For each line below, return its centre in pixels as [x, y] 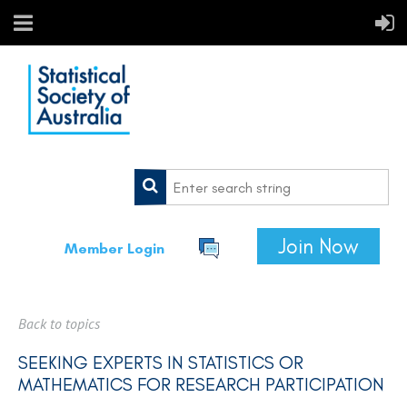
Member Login [114, 248]
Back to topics [59, 323]
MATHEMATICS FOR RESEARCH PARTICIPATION [201, 384]
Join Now [318, 246]
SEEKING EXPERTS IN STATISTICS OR [161, 362]
